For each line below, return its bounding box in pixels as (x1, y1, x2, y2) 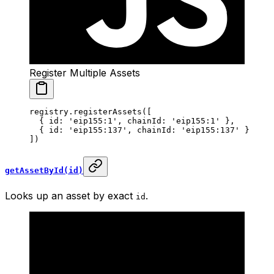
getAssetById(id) (5, 166, 83, 176)
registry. (29, 106, 73, 116)
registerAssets (73, 106, 142, 116)
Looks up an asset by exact (5, 190, 136, 202)
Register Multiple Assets (29, 66, 140, 79)
